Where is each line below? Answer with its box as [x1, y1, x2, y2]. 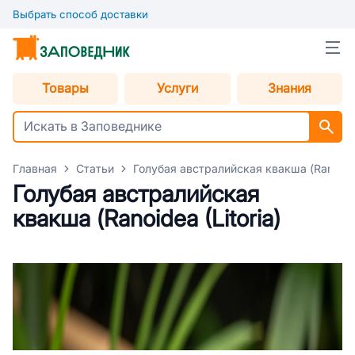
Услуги [156, 82, 198, 95]
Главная [13, 162, 57, 175]
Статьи [76, 162, 114, 175]
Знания [267, 82, 311, 95]
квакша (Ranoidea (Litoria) [13, 206, 281, 231]
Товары [42, 82, 90, 95]
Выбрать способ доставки [13, 9, 148, 21]
